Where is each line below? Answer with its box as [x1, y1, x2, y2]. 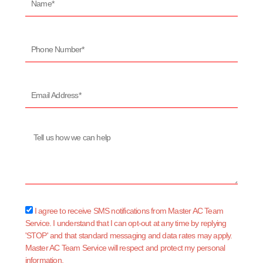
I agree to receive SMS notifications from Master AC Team [34, 206, 223, 216]
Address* [24, 96, 55, 106]
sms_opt [24, 205, 53, 215]
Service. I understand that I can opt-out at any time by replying [25, 218, 227, 228]
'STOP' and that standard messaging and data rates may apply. [25, 231, 232, 241]
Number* [24, 50, 54, 60]
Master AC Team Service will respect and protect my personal [25, 243, 225, 253]
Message [24, 129, 55, 139]
